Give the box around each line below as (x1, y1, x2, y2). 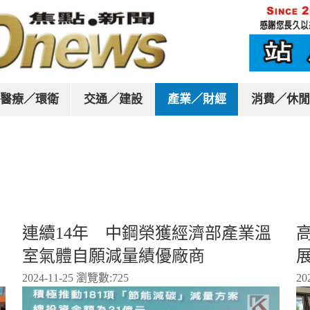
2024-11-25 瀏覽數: (22, 271, 112, 284)
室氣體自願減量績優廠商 (22, 246, 205, 265)
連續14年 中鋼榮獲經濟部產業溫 (22, 224, 271, 242)
